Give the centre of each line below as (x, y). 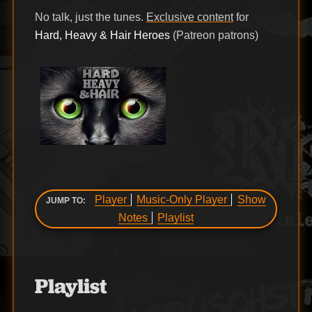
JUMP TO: (67, 201)
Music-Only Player (182, 200)
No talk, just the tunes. (90, 17)
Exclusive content (189, 17)
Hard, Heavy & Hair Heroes (102, 36)
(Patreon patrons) (214, 36)
